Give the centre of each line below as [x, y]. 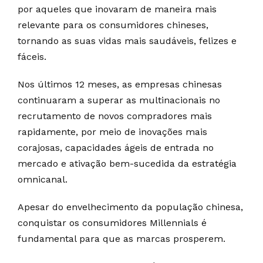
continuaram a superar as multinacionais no [119, 100]
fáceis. [32, 56]
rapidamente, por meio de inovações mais [112, 131]
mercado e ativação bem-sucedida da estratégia [127, 163]
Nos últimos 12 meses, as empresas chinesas [120, 84]
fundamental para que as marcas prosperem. [122, 238]
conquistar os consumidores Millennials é [112, 222]
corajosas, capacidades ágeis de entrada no [116, 147]
